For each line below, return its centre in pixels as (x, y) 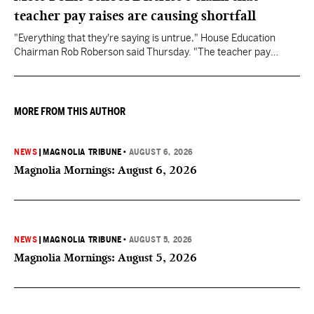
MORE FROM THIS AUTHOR (70, 111)
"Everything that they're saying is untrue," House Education (145, 38)
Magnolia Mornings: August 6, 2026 (105, 170)
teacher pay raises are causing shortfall (135, 15)
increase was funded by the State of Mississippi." (122, 66)
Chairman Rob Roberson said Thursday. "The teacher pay (142, 52)
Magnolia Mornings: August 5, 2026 (105, 258)
